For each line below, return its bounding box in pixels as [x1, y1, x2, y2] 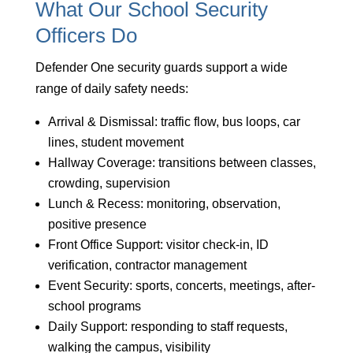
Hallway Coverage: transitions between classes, [47, 155, 316, 169]
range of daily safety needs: [35, 81, 188, 95]
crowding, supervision [47, 176, 170, 190]
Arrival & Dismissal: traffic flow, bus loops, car [47, 114, 300, 128]
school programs [47, 299, 141, 313]
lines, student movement [47, 135, 184, 149]
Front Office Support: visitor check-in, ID [47, 237, 269, 251]
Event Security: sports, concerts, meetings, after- [47, 278, 315, 292]
